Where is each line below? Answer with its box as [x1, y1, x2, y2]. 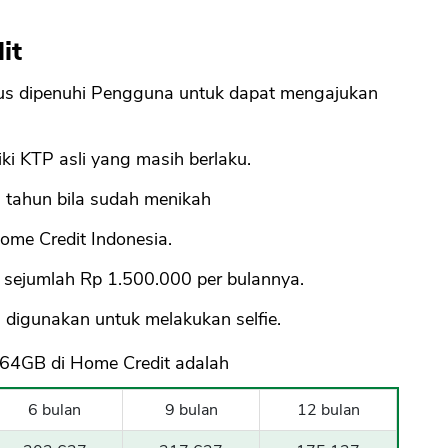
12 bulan [296, 399, 360, 422]
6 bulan [28, 399, 81, 422]
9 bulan [164, 399, 218, 422]
